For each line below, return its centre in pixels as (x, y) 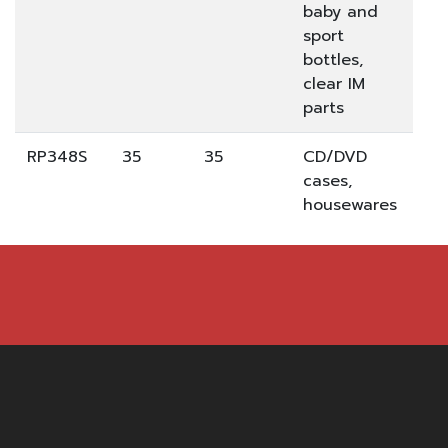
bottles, (333, 60)
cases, (327, 181)
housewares (350, 205)
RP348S (57, 157)
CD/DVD (335, 157)
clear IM (334, 84)
